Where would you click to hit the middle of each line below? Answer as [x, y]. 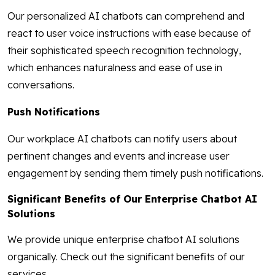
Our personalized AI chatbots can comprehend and [126, 16]
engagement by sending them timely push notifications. [135, 173]
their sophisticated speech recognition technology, [124, 51]
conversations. [41, 85]
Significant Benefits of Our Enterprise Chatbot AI [132, 199]
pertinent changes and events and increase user [118, 156]
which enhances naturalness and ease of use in [115, 68]
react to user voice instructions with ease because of [129, 33]
